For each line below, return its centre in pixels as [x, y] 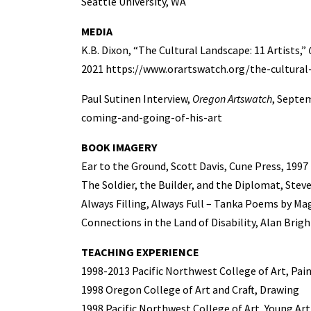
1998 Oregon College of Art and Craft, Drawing [190, 289]
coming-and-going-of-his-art [152, 117]
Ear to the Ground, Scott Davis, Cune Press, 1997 [195, 166]
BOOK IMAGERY [119, 147]
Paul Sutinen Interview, [137, 98]
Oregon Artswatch [232, 98]
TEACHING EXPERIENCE [140, 252]
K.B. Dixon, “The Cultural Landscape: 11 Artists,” [195, 50]
